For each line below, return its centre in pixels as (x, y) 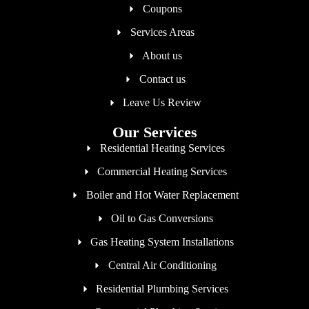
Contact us (162, 79)
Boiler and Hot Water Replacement (162, 195)
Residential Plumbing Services (162, 288)
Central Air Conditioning (162, 265)
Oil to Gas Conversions (162, 218)
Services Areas (162, 32)
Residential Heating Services (162, 148)
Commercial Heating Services (162, 171)
